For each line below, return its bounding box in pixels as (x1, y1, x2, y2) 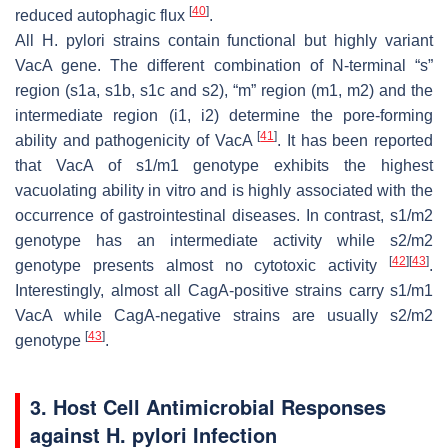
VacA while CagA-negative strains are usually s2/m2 (15, 306, 433, 324)
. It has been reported (277, 131, 434, 149)
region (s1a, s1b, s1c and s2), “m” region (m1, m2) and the (15, 81, 433, 99)
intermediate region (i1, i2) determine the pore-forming (15, 106, 433, 124)
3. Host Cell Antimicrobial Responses (30, 391, 386, 421)
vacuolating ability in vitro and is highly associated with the (15, 181, 433, 199)
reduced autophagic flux (15, 6, 189, 24)
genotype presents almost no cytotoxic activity (15, 256, 389, 274)
